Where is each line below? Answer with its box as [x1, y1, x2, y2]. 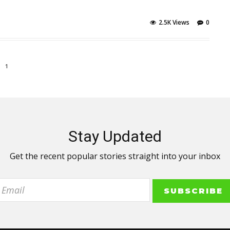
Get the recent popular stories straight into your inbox [10, 150, 220, 162]
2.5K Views [158, 18, 189, 27]
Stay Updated [68, 127, 162, 146]
